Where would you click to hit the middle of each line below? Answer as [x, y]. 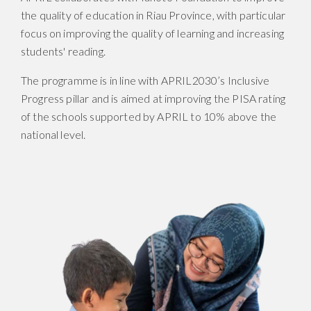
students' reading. [63, 51]
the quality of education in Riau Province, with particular [153, 15]
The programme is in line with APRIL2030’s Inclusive [145, 80]
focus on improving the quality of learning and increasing [153, 33]
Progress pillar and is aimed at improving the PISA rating [153, 98]
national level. [53, 134]
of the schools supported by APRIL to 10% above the [149, 116]
